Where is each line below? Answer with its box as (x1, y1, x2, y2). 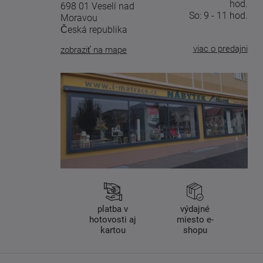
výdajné (180, 204, 210, 215)
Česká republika (60, 24, 127, 36)
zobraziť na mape (60, 45, 127, 56)
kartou (100, 225, 126, 236)
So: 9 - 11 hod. (188, 10, 248, 22)
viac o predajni (193, 43, 248, 55)
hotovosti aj (89, 214, 137, 225)
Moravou (60, 12, 97, 24)
